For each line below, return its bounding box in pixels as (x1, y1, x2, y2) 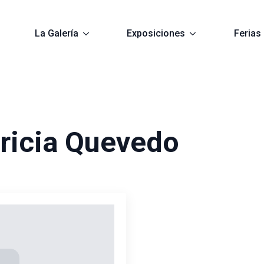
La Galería (34, 27, 78, 39)
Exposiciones (127, 27, 186, 39)
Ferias (233, 27, 261, 39)
